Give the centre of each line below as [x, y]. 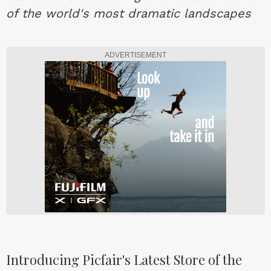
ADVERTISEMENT [135, 55]
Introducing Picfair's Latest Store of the [124, 260]
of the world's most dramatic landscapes [129, 14]
